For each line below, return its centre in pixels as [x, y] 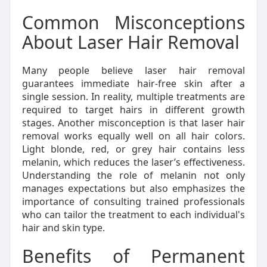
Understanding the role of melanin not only [133, 175]
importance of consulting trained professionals [133, 201]
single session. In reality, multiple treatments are [133, 97]
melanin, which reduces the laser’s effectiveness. [133, 162]
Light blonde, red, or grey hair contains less [133, 149]
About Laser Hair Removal [131, 42]
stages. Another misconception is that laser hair [133, 123]
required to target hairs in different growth [133, 110]
